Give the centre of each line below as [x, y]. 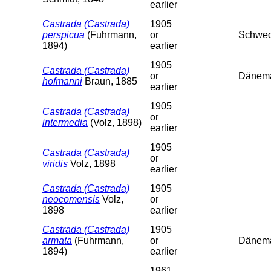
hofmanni [62, 81]
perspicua [64, 34]
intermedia [65, 122]
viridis [55, 163]
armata [57, 240]
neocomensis [71, 199]
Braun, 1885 [110, 81]
